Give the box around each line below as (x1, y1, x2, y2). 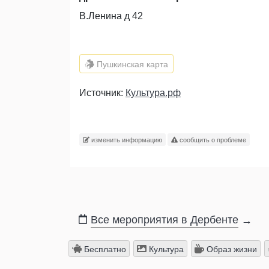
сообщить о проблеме (177, 136, 246, 144)
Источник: (79, 88, 125, 98)
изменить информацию (89, 136, 162, 144)
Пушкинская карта (94, 59, 168, 69)
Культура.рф (125, 88, 181, 98)
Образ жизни (204, 244, 257, 254)
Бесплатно (81, 244, 126, 254)
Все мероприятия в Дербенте (91, 214, 238, 226)
